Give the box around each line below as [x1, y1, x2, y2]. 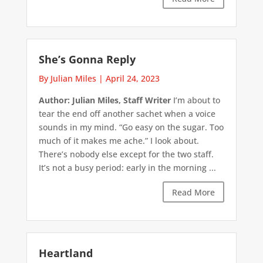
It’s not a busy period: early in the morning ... [38, 162, 216, 174]
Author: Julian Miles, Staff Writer [38, 95, 171, 106]
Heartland [38, 245, 93, 260]
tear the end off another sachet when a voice [38, 108, 215, 120]
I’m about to [170, 95, 220, 106]
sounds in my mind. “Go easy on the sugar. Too [38, 122, 224, 133]
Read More [172, 186, 215, 198]
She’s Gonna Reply [38, 52, 136, 67]
